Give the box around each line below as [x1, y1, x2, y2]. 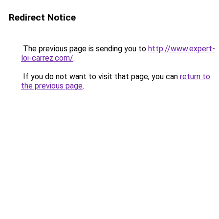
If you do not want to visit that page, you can [21, 72, 180, 81]
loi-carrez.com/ [21, 53, 73, 63]
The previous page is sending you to [21, 44, 148, 53]
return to [180, 72, 210, 81]
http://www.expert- [148, 44, 215, 53]
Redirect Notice [9, 12, 76, 23]
